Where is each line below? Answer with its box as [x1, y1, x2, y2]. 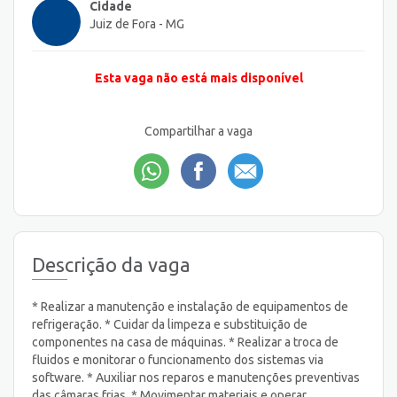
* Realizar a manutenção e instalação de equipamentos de [32, 299, 348, 314]
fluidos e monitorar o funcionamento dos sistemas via [32, 352, 323, 367]
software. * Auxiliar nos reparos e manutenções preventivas [32, 370, 360, 385]
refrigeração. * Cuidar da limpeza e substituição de [32, 316, 307, 331]
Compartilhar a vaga [144, 124, 253, 139]
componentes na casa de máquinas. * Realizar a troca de [32, 334, 339, 349]
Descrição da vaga [32, 253, 191, 276]
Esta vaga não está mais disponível [94, 71, 303, 86]
